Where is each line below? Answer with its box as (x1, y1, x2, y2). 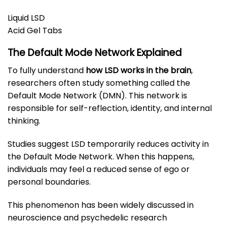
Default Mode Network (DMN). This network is (8, 89, 187, 101)
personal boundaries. (8, 176, 91, 188)
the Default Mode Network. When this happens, (8, 150, 194, 162)
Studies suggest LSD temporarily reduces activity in (8, 138, 209, 150)
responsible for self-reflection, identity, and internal (8, 102, 212, 114)
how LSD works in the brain (86, 64, 191, 76)
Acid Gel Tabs (8, 24, 62, 36)
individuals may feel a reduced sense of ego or (8, 163, 190, 175)
